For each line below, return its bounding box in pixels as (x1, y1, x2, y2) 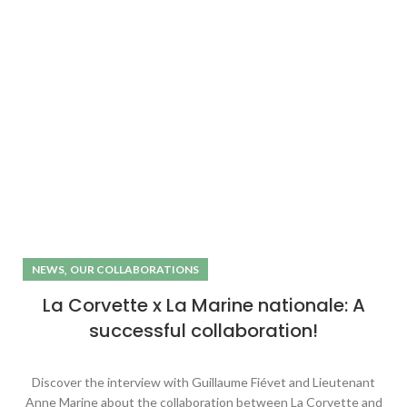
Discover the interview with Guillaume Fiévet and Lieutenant (32, 374, 375, 391)
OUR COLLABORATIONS (70, 263, 199, 277)
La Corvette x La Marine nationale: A (42, 293, 365, 319)
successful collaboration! (89, 318, 318, 344)
